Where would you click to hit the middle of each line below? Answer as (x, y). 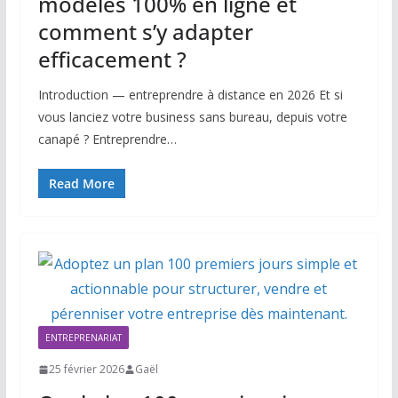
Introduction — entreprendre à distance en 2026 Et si (190, 95)
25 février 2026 (86, 370)
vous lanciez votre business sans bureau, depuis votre (192, 117)
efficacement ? (112, 60)
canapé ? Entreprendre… (107, 139)
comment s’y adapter (145, 32)
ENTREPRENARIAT (83, 338)
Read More (81, 184)
